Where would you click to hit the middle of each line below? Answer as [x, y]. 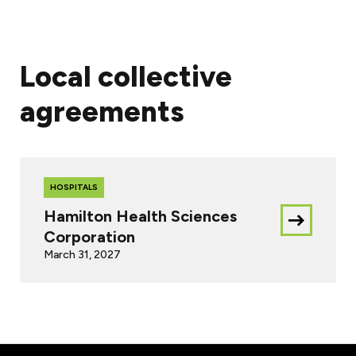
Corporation [89, 236]
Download [324, 229]
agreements [102, 111]
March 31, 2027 [82, 254]
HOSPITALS [74, 187]
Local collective [126, 76]
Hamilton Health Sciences [140, 216]
